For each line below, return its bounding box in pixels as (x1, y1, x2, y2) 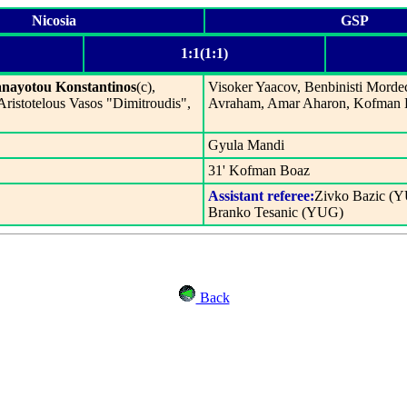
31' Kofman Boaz (208, 163, 310, 178)
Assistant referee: (208, 188, 314, 203)
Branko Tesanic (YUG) (208, 204, 343, 220)
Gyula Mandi (208, 137, 284, 153)
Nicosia (31, 13, 76, 28)
